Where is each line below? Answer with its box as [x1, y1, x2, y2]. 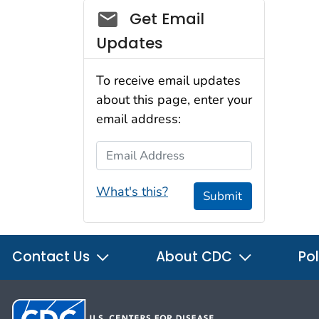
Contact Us [12, 247, 93, 267]
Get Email [129, 8, 204, 29]
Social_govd [95, 4, 194, 26]
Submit [203, 187, 243, 204]
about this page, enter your [96, 91, 252, 109]
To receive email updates [96, 72, 241, 90]
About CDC [156, 247, 236, 267]
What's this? [96, 182, 168, 200]
